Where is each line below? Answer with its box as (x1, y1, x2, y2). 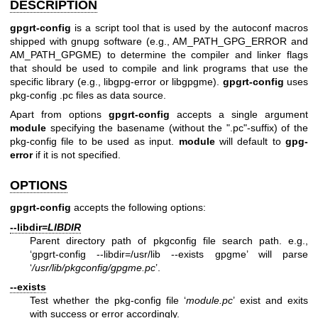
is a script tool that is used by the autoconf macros (71, 21, 308, 33)
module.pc (186, 295, 234, 307)
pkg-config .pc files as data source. (10, 89, 166, 101)
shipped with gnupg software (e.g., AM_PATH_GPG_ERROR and (10, 35, 308, 47)
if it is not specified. (33, 148, 121, 160)
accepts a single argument (170, 108, 308, 120)
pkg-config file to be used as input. (10, 135, 179, 147)
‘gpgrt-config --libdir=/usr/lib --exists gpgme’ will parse (30, 248, 308, 260)
